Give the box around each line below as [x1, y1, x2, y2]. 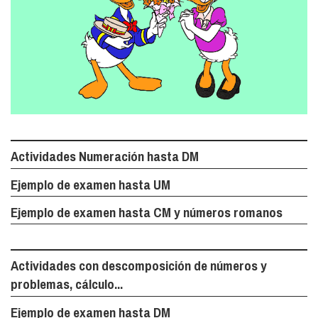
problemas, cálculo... [11, 275, 123, 294]
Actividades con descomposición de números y [11, 256, 267, 275]
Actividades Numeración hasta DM [11, 147, 199, 166]
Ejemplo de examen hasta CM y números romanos [11, 202, 283, 221]
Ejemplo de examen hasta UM [11, 175, 170, 194]
